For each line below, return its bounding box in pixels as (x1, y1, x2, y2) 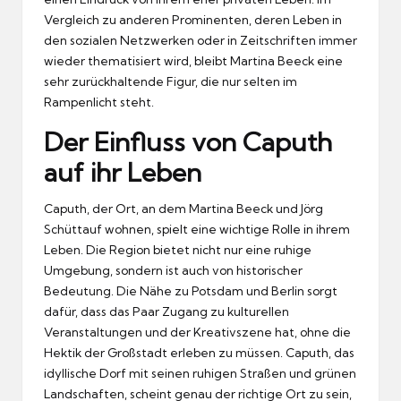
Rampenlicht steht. (44, 94, 154, 109)
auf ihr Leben (44, 156, 201, 188)
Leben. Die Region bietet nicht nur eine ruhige (44, 242, 311, 257)
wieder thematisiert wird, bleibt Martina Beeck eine (44, 53, 343, 68)
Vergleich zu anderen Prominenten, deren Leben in (44, 12, 342, 27)
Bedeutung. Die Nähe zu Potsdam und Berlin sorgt (44, 283, 337, 298)
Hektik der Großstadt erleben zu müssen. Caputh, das (44, 345, 354, 360)
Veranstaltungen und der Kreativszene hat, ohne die (44, 324, 351, 339)
